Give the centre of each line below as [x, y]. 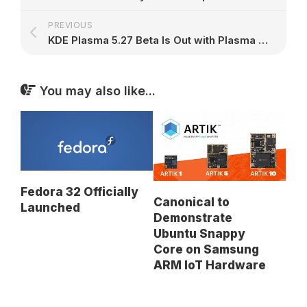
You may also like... [98, 90]
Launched [50, 207]
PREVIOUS [70, 25]
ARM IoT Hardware [210, 265]
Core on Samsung [206, 249]
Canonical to [192, 202]
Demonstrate [193, 218]
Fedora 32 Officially [79, 192]
